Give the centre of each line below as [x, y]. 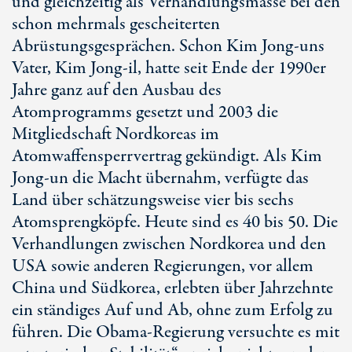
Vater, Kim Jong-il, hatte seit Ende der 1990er [169, 68]
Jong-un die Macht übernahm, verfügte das [160, 178]
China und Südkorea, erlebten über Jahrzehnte [172, 288]
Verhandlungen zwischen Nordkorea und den [169, 244]
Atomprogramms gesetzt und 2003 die [145, 112]
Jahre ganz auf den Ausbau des [117, 90]
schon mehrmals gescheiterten [116, 24]
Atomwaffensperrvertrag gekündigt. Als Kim [167, 156]
